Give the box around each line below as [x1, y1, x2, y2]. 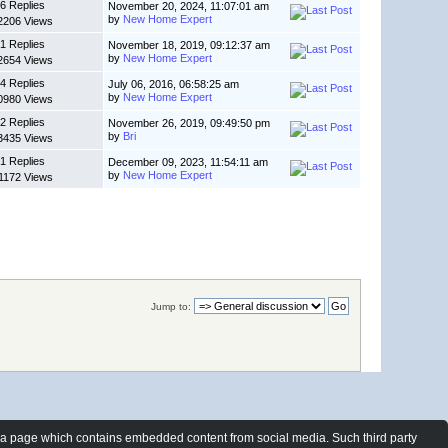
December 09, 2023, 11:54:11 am [108, 156, 269, 169]
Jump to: [150, 301, 191, 313]
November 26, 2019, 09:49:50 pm [108, 117, 271, 130]
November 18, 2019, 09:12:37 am [108, 39, 271, 52]
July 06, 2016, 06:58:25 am [108, 78, 240, 91]
